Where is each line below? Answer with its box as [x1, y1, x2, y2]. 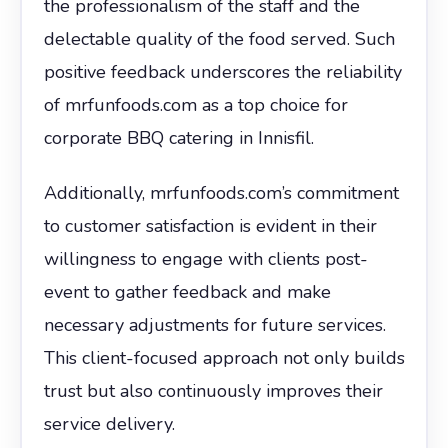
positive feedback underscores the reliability [43, 59, 402, 84]
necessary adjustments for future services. [43, 312, 386, 337]
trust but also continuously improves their [43, 378, 383, 403]
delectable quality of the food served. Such [43, 26, 395, 51]
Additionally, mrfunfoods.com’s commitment [43, 180, 399, 205]
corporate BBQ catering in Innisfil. [43, 125, 314, 150]
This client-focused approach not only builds [43, 345, 405, 370]
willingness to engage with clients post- [43, 246, 368, 271]
